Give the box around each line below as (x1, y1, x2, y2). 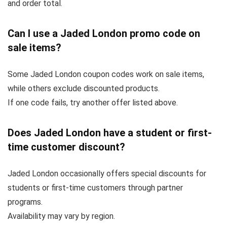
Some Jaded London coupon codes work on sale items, (8, 69, 204, 79)
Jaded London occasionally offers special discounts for (8, 169, 206, 178)
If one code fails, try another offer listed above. (8, 98, 178, 107)
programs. (8, 197, 43, 207)
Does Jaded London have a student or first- (8, 127, 212, 139)
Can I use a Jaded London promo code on (8, 27, 200, 40)
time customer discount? (8, 141, 125, 153)
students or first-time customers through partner (8, 183, 183, 193)
